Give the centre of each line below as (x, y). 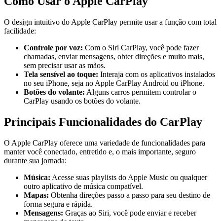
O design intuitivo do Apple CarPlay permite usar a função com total (110, 22)
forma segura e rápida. (58, 204)
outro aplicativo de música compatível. (83, 186)
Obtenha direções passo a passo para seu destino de (129, 195)
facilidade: (20, 31)
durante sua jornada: (35, 161)
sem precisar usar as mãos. (65, 66)
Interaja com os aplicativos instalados (157, 74)
